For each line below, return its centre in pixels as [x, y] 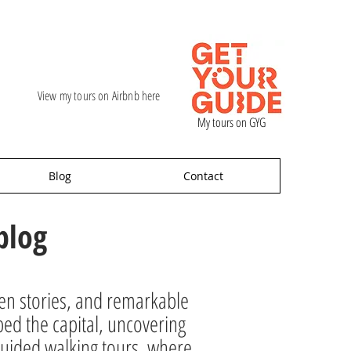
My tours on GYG [232, 122]
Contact [204, 176]
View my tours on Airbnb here [99, 96]
